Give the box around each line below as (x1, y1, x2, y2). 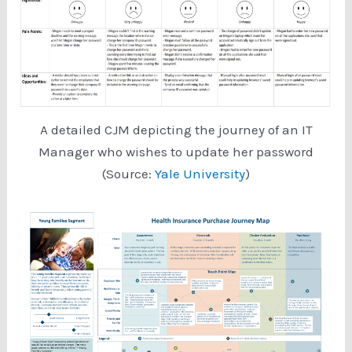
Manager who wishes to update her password (38, 143, 313, 159)
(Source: (102, 165, 155, 181)
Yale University (155, 165, 245, 181)
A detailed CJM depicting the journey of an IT (39, 121, 313, 137)
